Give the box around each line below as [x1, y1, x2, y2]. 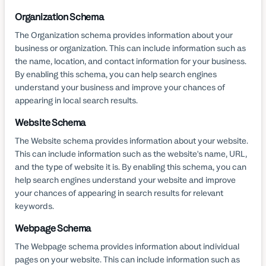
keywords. [15, 200, 55, 211]
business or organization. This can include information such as [15, 42, 246, 53]
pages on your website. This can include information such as [15, 254, 240, 265]
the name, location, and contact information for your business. [15, 55, 247, 66]
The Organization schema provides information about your [15, 29, 233, 40]
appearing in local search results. [15, 94, 138, 106]
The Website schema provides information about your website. [15, 135, 249, 146]
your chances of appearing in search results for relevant [15, 187, 224, 198]
